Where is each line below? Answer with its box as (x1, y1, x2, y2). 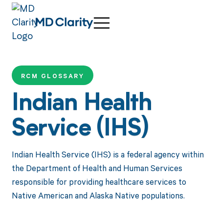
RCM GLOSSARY (21, 72, 85, 81)
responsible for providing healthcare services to (11, 175, 186, 187)
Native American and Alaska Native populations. (11, 189, 185, 201)
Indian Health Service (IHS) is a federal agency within (11, 148, 204, 160)
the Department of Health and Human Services (11, 162, 182, 174)
